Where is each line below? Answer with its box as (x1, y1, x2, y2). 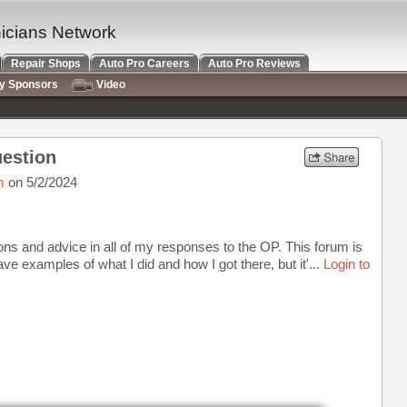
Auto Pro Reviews (208, 57, 301, 70)
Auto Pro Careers (99, 57, 190, 70)
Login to (323, 256, 370, 272)
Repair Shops (11, 57, 81, 70)
